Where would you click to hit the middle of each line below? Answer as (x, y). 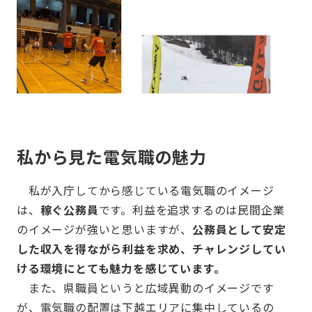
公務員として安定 (239, 229)
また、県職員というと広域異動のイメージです (146, 287)
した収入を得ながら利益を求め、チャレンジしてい (151, 248)
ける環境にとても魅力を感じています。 (121, 268)
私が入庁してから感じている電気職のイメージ (146, 190)
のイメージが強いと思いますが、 (105, 229)
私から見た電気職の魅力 (112, 156)
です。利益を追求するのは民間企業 (192, 209)
